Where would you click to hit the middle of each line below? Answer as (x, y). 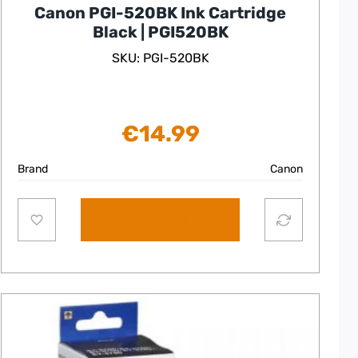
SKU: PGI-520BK (160, 58)
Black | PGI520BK (160, 32)
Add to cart (161, 219)
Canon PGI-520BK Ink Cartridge (161, 13)
